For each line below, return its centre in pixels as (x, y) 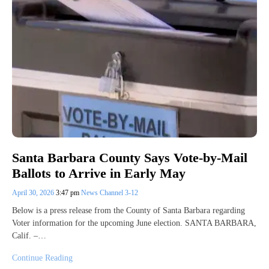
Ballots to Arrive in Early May (99, 174)
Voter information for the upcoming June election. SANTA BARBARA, (134, 223)
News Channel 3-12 (110, 193)
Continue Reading (42, 258)
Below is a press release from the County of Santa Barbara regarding (128, 211)
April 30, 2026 (34, 193)
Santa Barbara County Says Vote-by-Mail (130, 157)
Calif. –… (29, 236)
